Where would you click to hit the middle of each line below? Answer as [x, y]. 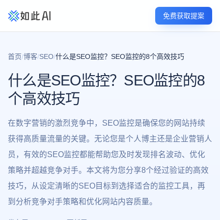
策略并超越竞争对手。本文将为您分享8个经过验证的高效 [108, 170]
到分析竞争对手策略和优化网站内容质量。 [82, 202]
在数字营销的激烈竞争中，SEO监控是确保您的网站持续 [107, 123]
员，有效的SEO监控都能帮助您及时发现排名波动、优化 [107, 154]
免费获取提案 [184, 16]
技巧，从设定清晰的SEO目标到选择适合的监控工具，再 [107, 186]
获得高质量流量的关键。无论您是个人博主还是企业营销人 [110, 139]
